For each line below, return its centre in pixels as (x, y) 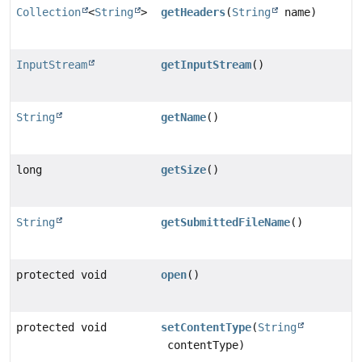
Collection (48, 12)
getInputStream (206, 64)
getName (184, 117)
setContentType (206, 327)
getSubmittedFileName (226, 222)
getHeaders (194, 12)
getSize (184, 169)
